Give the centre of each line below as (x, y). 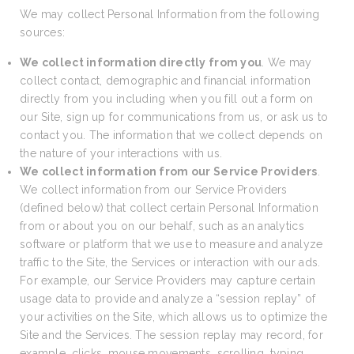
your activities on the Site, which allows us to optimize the (173, 317)
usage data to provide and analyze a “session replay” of (168, 299)
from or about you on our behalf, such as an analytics (162, 226)
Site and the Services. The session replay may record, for (171, 335)
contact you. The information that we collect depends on (171, 135)
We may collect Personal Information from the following (170, 14)
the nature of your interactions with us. (121, 153)
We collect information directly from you (141, 62)
